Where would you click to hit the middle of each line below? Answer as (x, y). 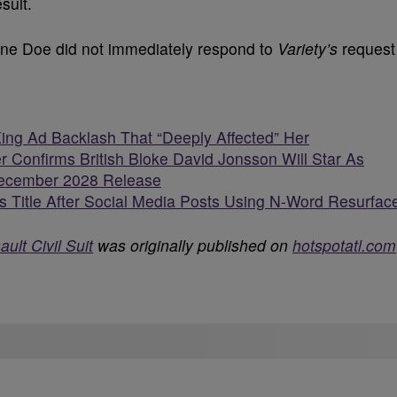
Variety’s (310, 48)
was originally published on (193, 245)
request (369, 48)
